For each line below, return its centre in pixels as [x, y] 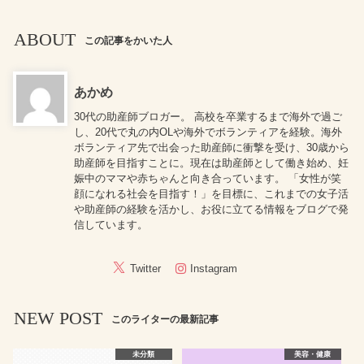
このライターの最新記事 [165, 319]
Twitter [145, 268]
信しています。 [110, 224]
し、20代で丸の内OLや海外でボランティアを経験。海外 [208, 132]
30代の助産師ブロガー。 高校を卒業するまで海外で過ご [208, 116]
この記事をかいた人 [128, 40]
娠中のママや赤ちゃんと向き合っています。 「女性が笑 [207, 178]
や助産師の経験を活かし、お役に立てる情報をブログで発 [211, 209]
